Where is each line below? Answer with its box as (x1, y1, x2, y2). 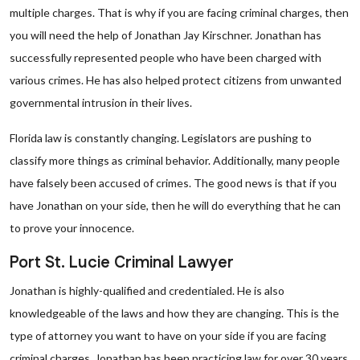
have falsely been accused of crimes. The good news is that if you (10, 176, 337, 190)
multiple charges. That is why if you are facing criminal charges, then (10, 6, 349, 19)
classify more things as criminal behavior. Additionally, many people (10, 153, 340, 167)
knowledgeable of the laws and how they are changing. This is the (10, 306, 339, 320)
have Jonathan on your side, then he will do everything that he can (10, 198, 341, 212)
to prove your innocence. (10, 221, 134, 235)
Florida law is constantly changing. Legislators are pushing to (10, 131, 312, 145)
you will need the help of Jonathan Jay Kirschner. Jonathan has (10, 28, 321, 42)
